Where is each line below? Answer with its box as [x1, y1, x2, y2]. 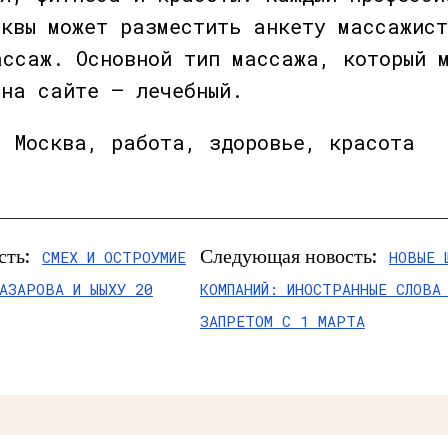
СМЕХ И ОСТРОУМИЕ [42, 246, 186, 267]
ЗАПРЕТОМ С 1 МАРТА [200, 310, 365, 331]
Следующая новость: [200, 243, 377, 269]
